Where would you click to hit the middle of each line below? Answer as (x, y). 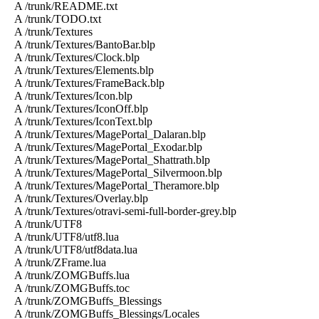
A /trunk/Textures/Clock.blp (73, 57)
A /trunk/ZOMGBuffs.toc (68, 288)
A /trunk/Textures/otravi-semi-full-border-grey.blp (121, 211)
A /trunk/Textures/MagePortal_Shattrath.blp (108, 159)
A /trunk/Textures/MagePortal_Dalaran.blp (106, 134)
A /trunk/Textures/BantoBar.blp (80, 44)
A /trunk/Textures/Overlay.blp (77, 198)
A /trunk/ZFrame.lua (56, 262)
